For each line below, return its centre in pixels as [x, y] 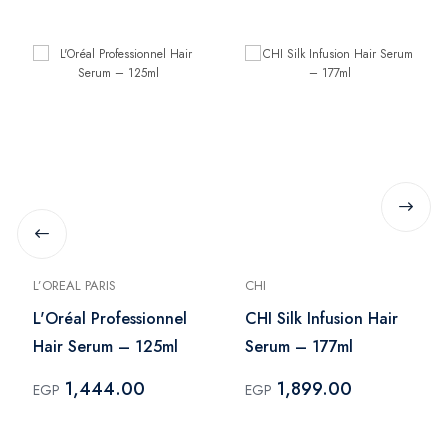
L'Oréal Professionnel [110, 318]
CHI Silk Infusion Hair [321, 318]
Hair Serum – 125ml [105, 346]
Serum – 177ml [299, 346]
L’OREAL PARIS [74, 285]
